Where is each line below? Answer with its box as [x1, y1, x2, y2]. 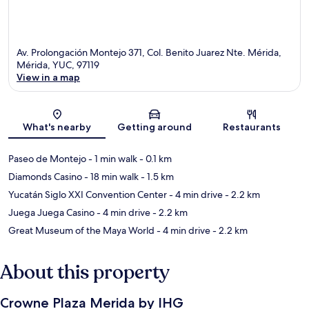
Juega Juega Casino [8, 206, 94, 219]
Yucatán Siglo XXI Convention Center [8, 188, 167, 201]
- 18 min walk [82, 170, 139, 183]
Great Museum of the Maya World [8, 223, 154, 237]
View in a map [17, 70, 80, 83]
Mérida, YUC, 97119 [17, 58, 99, 71]
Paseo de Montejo [8, 152, 86, 165]
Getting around [117, 120, 192, 133]
